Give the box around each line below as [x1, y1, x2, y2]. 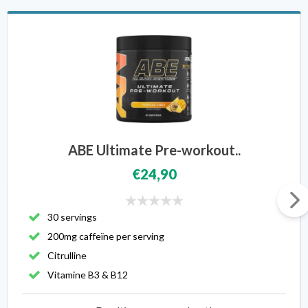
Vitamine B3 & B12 [47, 269, 128, 280]
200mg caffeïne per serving [47, 230, 164, 242]
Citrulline [47, 250, 87, 261]
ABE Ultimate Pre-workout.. [67, 142, 241, 158]
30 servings [47, 211, 97, 223]
